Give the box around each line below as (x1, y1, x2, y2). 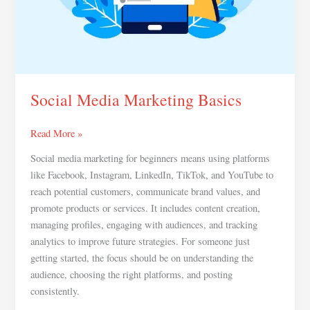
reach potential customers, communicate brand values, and (30, 184, 261, 198)
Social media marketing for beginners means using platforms (30, 151, 271, 165)
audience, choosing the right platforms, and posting (30, 267, 233, 281)
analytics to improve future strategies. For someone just (30, 234, 250, 248)
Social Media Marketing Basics (30, 89, 242, 111)
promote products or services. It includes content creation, (30, 201, 261, 215)
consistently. (30, 284, 80, 298)
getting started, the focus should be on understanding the (30, 250, 254, 264)
